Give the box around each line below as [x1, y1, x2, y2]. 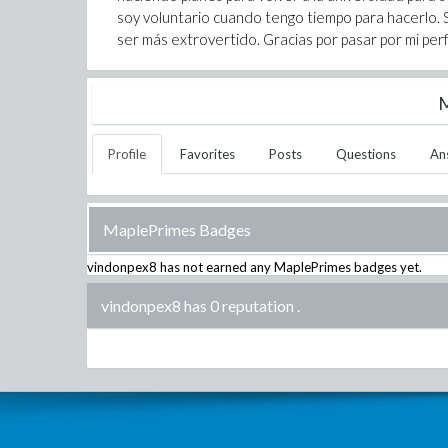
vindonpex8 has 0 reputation [101, 296, 294, 315]
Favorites [180, 146, 235, 162]
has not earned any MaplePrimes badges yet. [157, 259, 422, 275]
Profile [108, 146, 146, 162]
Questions [336, 146, 396, 162]
